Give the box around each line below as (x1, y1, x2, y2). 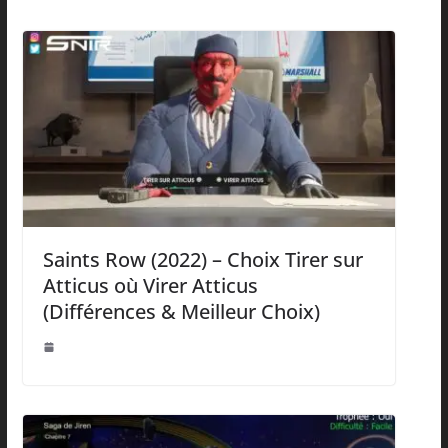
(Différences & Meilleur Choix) (42, 298, 320, 326)
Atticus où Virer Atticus (42, 272, 258, 300)
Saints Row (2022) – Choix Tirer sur (42, 246, 363, 274)
